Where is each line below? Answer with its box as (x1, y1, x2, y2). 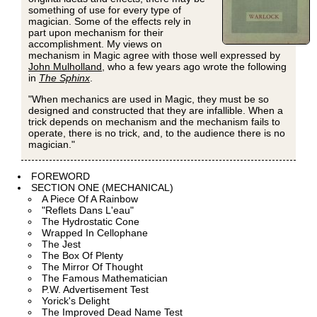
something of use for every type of (28, 4, 181, 16)
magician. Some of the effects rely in (28, 16, 191, 28)
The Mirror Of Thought (42, 261, 143, 273)
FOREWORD (31, 171, 90, 183)
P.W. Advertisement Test (42, 284, 149, 296)
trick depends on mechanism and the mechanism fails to (28, 116, 280, 128)
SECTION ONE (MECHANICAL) (31, 182, 173, 194)
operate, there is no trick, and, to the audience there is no (28, 127, 285, 139)
